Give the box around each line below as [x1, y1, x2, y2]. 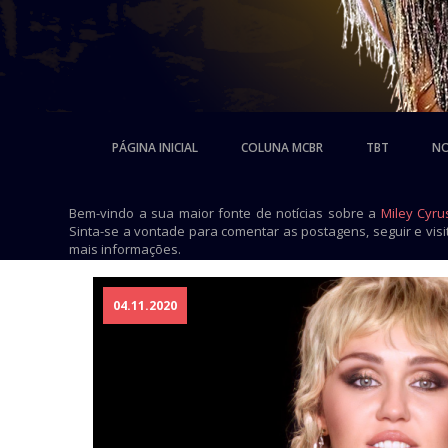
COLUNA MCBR [240, 139, 323, 156]
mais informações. [69, 240, 181, 258]
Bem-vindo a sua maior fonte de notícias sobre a [69, 204, 381, 222]
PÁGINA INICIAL [111, 139, 198, 156]
